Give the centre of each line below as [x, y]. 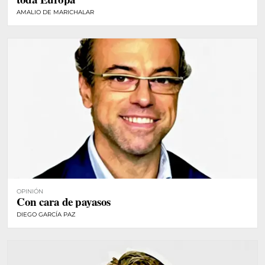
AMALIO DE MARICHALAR [55, 12]
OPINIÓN [30, 192]
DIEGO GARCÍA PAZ [46, 215]
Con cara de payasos [64, 202]
